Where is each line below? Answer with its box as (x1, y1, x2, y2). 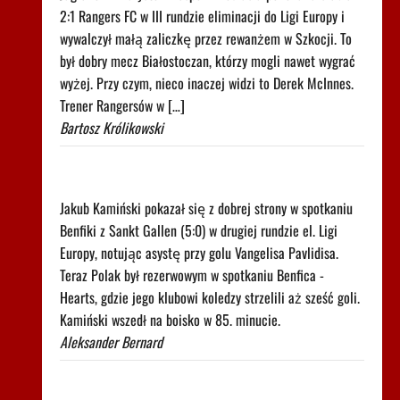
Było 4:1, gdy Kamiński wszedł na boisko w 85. (59, 153, 325, 175)
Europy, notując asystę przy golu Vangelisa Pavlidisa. (59, 242, 338, 264)
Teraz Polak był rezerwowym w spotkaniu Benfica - (59, 264, 324, 287)
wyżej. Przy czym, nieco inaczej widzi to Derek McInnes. (59, 72, 354, 95)
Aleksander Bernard (59, 331, 162, 354)
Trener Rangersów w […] (59, 95, 185, 117)
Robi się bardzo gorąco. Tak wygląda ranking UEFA (59, 367, 352, 389)
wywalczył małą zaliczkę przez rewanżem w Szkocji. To (59, 28, 352, 50)
